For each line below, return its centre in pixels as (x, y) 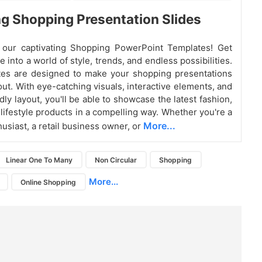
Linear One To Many (39, 160)
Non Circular (116, 160)
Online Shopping (49, 182)
